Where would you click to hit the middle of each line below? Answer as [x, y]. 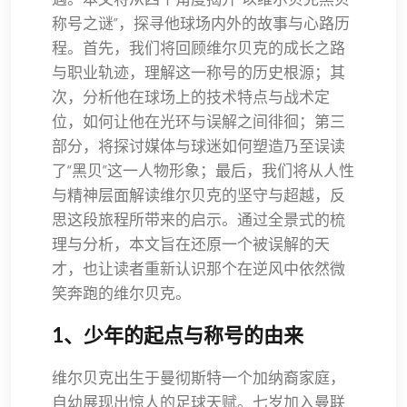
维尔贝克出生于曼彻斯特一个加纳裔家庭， [199, 377]
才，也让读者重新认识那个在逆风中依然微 [199, 268]
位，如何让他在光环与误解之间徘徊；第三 [199, 121]
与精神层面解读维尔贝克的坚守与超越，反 [199, 195]
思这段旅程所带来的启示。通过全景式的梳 [199, 219]
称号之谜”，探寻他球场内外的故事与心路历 [201, 23]
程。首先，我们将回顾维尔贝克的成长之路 [199, 48]
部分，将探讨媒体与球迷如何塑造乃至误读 [199, 146]
